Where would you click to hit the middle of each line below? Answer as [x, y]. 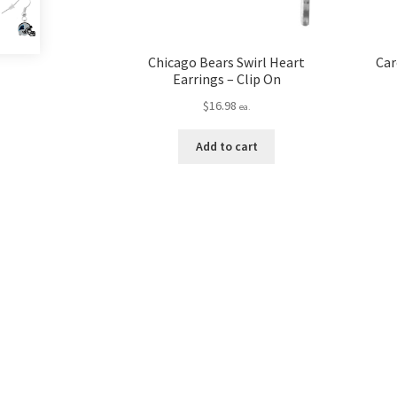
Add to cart [226, 147]
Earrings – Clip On [226, 79]
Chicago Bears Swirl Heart [227, 62]
